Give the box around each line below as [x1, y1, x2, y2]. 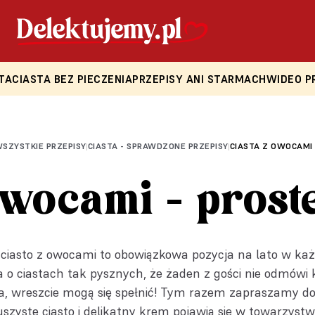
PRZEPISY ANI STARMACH [132, 72, 266, 86]
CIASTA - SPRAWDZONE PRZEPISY [87, 141, 229, 151]
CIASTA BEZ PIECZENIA [12, 72, 133, 86]
